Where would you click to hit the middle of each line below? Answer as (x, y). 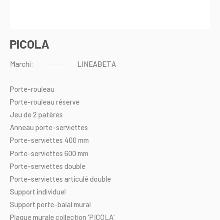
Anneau (22, 127)
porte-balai (55, 205)
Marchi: (22, 64)
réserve (68, 101)
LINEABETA (96, 64)
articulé (76, 179)
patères (51, 114)
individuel (51, 192)
